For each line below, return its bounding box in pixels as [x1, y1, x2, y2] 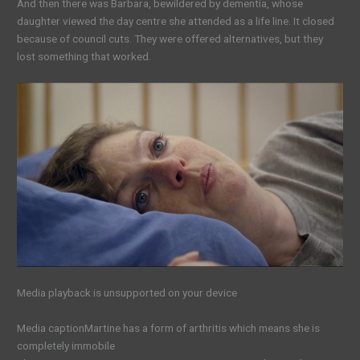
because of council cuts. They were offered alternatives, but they [17, 32, 324, 46]
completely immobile [17, 339, 116, 353]
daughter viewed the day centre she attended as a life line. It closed [17, 14, 335, 28]
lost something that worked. [17, 50, 152, 63]
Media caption [17, 321, 85, 335]
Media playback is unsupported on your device [17, 286, 238, 300]
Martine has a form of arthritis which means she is [84, 321, 321, 335]
